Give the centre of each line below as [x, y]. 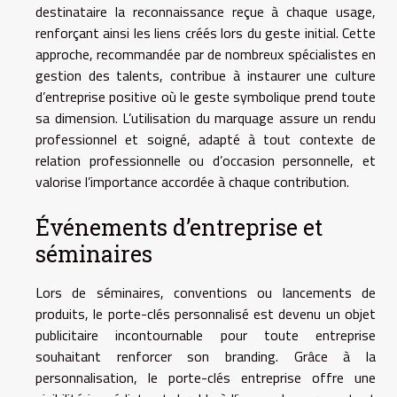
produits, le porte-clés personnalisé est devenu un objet [206, 314]
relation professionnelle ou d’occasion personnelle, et [206, 160]
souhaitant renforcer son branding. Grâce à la [206, 357]
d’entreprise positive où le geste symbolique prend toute [206, 97]
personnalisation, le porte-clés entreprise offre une [206, 378]
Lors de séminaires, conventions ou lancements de [206, 293]
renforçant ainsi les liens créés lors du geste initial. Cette [206, 33]
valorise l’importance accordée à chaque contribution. [192, 182]
